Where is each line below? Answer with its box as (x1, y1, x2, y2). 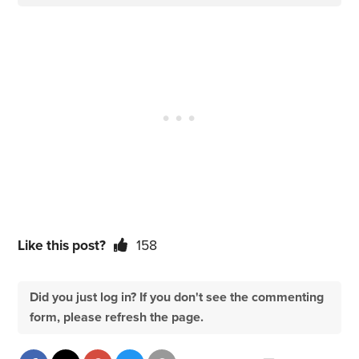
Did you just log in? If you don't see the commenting (30, 289, 325, 306)
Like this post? (18, 237, 107, 255)
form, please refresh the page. (30, 309, 204, 326)
